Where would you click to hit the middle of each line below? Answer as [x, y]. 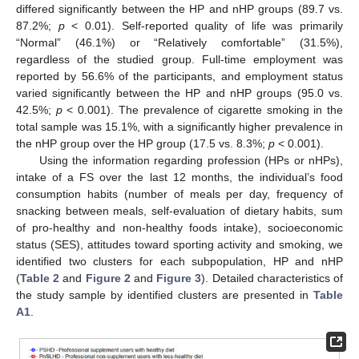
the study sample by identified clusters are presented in [165, 294]
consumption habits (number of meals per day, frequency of [179, 194]
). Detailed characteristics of [272, 278]
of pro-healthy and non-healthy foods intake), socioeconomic [179, 227]
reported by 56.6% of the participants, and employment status [179, 76]
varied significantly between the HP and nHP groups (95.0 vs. [179, 93]
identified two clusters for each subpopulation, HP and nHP [179, 261]
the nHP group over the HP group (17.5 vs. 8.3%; [142, 143]
